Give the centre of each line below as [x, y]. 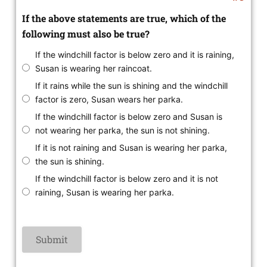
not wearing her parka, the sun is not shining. [122, 131]
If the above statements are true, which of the [124, 18]
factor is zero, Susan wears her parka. [109, 100]
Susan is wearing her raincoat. [93, 69]
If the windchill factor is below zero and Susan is [128, 117]
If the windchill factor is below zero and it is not [126, 179]
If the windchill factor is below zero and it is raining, [134, 55]
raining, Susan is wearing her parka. [104, 193]
